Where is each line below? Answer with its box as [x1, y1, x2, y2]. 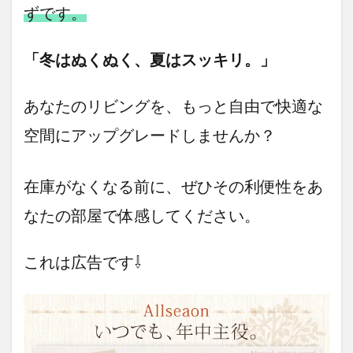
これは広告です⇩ [24, 252, 142, 272]
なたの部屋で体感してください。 [24, 206, 260, 225]
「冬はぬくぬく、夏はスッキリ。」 [24, 50, 276, 69]
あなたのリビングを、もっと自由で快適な [24, 96, 323, 116]
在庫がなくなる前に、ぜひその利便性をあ [24, 176, 323, 196]
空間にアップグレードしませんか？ [24, 125, 276, 145]
